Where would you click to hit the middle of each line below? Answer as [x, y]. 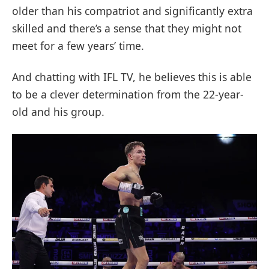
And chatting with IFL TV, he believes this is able [132, 77]
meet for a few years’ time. [78, 45]
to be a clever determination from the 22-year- [128, 94]
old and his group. [58, 111]
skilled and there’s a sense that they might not [127, 28]
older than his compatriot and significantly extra [132, 11]
